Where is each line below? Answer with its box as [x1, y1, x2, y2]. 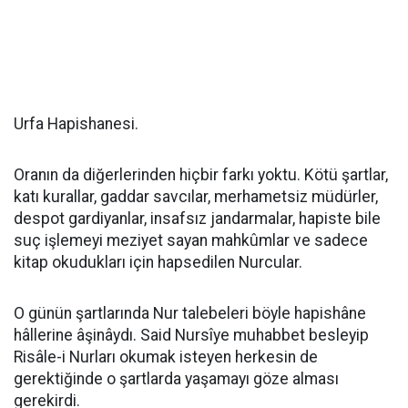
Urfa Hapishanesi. [14, 115, 138, 133]
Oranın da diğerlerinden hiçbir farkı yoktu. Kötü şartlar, [14, 166, 388, 184]
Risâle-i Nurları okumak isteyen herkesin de [14, 348, 318, 366]
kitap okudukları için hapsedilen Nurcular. [14, 253, 302, 271]
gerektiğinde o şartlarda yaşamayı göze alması [14, 370, 339, 388]
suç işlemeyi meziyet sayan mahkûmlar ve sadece [14, 231, 368, 250]
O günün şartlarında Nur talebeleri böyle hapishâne [14, 304, 366, 322]
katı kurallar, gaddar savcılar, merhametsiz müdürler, [14, 188, 378, 206]
